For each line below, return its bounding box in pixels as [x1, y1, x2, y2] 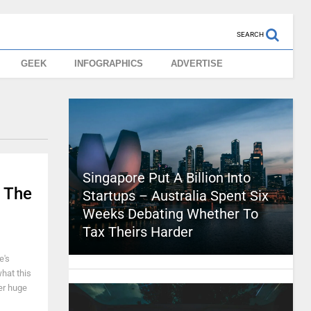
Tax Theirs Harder [82, 224, 193, 240]
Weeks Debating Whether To [82, 205, 258, 222]
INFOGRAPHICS [74, 58, 144, 69]
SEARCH [236, 31, 264, 38]
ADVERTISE [171, 58, 224, 69]
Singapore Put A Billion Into [82, 169, 251, 186]
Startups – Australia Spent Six [82, 187, 269, 204]
